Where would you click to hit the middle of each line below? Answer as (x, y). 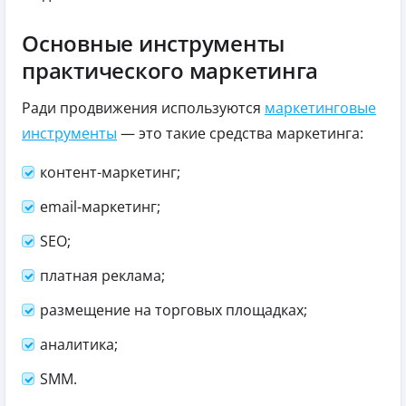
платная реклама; (102, 276)
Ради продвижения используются (143, 108)
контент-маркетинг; (110, 173)
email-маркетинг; (100, 207)
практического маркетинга (170, 71)
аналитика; (79, 345)
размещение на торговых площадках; (174, 310)
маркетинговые (320, 108)
